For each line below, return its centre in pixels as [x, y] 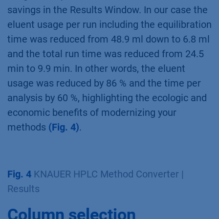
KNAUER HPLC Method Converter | [108, 174]
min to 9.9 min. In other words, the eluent [96, 69]
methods [28, 127]
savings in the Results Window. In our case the [108, 10]
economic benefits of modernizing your [92, 113]
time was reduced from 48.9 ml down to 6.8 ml [109, 39]
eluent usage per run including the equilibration [109, 25]
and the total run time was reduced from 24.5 [106, 54]
